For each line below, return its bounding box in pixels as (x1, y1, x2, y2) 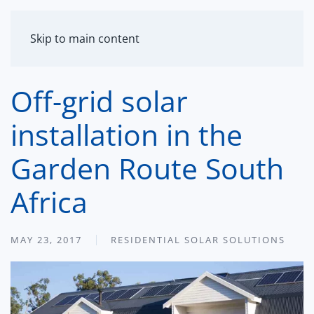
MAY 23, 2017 (11, 233, 82, 246)
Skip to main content (30, 31, 139, 46)
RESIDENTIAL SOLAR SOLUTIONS (111, 233, 285, 246)
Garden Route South (11, 149, 284, 188)
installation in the (11, 115, 243, 154)
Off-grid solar (11, 81, 188, 121)
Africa (11, 182, 88, 221)
